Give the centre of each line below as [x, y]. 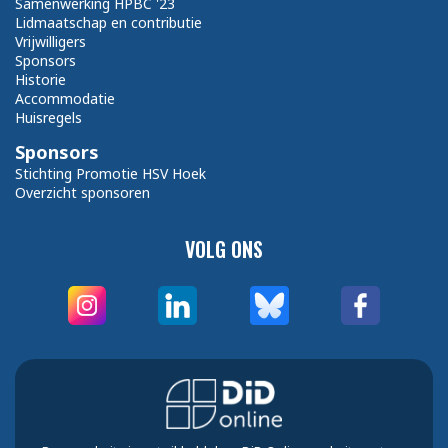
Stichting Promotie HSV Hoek [110, 174]
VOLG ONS [223, 249]
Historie [40, 80]
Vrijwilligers [50, 42]
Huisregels [48, 118]
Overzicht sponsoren [82, 193]
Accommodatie [65, 99]
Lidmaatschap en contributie [108, 23]
